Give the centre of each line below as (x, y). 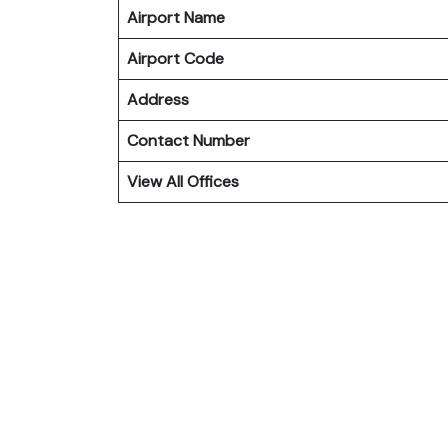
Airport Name (176, 17)
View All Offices (183, 181)
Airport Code (175, 58)
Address (158, 99)
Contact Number (188, 140)
